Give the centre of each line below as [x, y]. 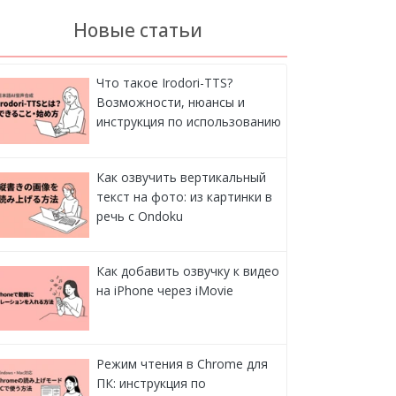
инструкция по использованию [188, 122]
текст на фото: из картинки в [184, 196]
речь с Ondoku [139, 216]
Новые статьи [138, 30]
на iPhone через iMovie [164, 290]
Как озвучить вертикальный [181, 177]
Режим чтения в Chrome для [182, 363]
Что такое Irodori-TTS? [164, 83]
